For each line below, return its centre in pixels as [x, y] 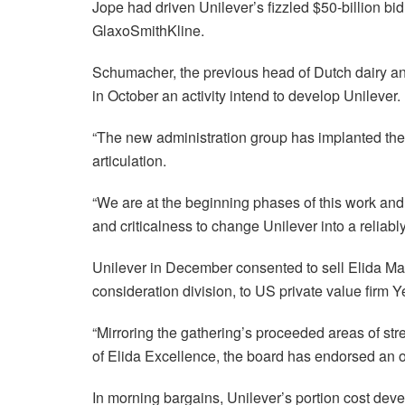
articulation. [129, 161]
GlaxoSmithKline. [148, 31]
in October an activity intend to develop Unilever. [246, 96]
